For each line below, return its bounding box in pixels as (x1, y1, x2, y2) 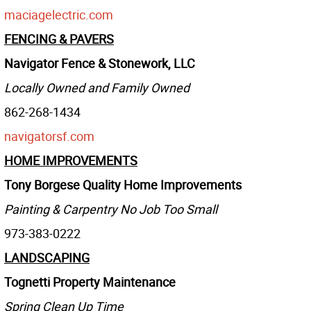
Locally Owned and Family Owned (4, 79, 190, 96)
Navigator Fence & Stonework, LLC (4, 55, 195, 72)
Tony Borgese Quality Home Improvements (4, 176, 242, 194)
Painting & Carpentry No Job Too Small (4, 201, 217, 218)
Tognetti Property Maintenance (4, 274, 176, 291)
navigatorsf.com (4, 128, 94, 145)
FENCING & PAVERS (4, 31, 114, 48)
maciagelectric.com (4, 6, 113, 24)
